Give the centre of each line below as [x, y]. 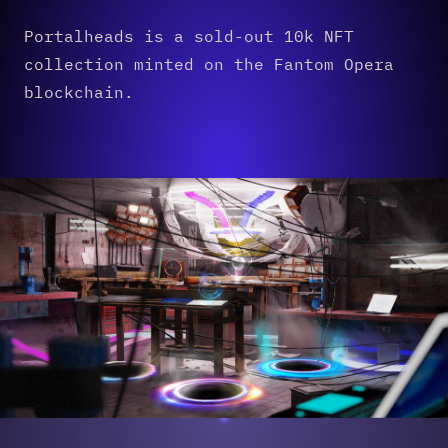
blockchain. [79, 91]
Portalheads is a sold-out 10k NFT [189, 35]
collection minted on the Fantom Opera [209, 63]
